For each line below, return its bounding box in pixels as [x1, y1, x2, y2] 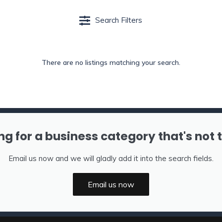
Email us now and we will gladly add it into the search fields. [8, 154, 214, 163]
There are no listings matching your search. [42, 58, 180, 67]
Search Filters [95, 15, 143, 25]
